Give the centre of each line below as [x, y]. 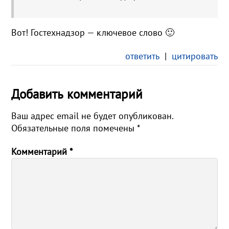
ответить [142, 56]
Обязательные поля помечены [74, 128]
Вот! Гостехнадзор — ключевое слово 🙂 [93, 32]
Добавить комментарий [77, 94]
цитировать [194, 56]
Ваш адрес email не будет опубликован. [93, 116]
